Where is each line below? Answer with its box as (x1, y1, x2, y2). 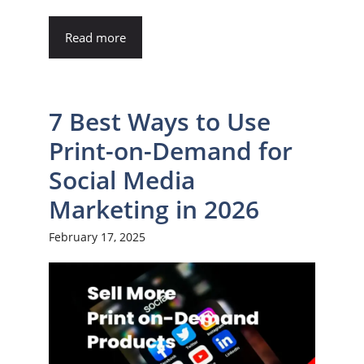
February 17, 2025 (49, 229, 145, 245)
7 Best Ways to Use (49, 105, 271, 139)
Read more (65, 29, 126, 46)
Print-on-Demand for (49, 134, 292, 168)
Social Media (49, 163, 195, 197)
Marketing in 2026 (49, 193, 259, 227)
